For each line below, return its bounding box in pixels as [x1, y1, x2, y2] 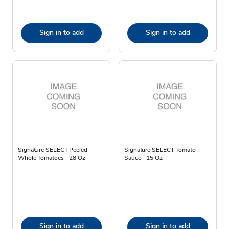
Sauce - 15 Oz [124, 153, 163, 162]
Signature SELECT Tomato [124, 145, 196, 154]
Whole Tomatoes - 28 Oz [18, 153, 85, 162]
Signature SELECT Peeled [18, 145, 87, 154]
